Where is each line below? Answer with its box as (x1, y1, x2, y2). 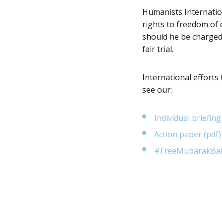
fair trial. (142, 43, 173, 55)
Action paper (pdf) (154, 128, 221, 140)
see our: (142, 84, 172, 95)
